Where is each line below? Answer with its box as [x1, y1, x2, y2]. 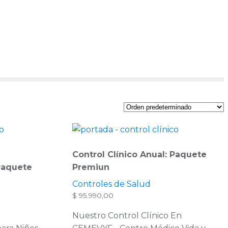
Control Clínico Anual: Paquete [72, 150, 207, 160]
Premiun [72, 162, 109, 173]
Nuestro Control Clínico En [72, 211, 182, 221]
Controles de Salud [72, 179, 151, 189]
